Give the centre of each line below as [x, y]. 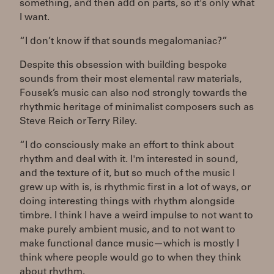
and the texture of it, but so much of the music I [127, 173]
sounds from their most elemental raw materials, [131, 79]
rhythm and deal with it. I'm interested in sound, [129, 159]
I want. [35, 17]
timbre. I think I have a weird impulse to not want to [136, 216]
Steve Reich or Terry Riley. [78, 121]
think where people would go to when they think [130, 258]
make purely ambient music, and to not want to [128, 230]
